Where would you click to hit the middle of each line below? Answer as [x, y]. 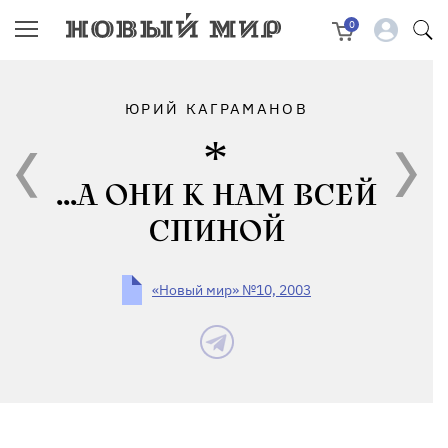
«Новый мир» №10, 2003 [231, 290]
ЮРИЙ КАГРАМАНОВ [216, 108]
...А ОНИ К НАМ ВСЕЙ [216, 196]
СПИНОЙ [216, 232]
